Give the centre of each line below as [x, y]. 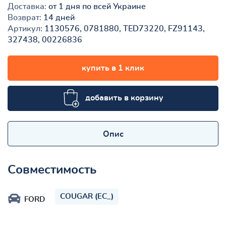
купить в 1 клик [113, 68]
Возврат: [24, 17]
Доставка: [27, 6]
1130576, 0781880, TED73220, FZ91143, [124, 29]
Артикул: [25, 29]
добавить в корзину [124, 98]
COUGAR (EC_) [87, 196]
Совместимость [52, 170]
